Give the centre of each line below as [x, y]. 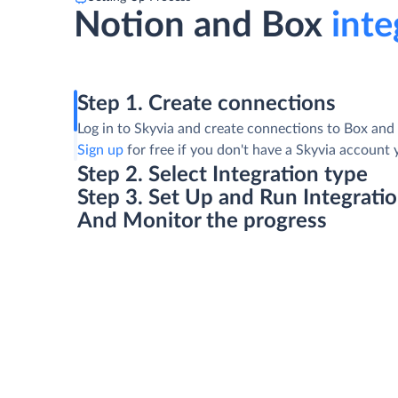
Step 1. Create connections [207, 104]
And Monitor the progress [203, 221]
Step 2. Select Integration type [223, 175]
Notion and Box [199, 26]
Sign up [101, 150]
